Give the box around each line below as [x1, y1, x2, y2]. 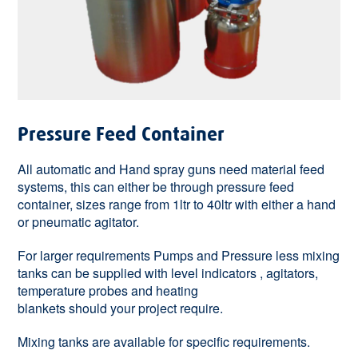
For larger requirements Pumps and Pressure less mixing [18, 245, 340, 265]
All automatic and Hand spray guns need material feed [18, 159, 325, 178]
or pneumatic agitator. [18, 212, 140, 231]
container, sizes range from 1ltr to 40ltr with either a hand [18, 194, 336, 213]
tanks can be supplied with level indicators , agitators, [18, 263, 319, 282]
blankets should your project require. [18, 298, 224, 317]
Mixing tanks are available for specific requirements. [18, 332, 311, 351]
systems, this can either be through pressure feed [18, 177, 295, 196]
